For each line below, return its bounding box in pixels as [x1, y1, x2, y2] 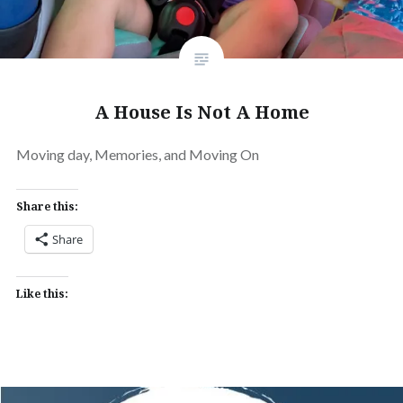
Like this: [15, 285, 68, 301]
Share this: [15, 198, 78, 214]
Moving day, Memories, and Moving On [15, 145, 259, 163]
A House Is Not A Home [94, 99, 309, 124]
